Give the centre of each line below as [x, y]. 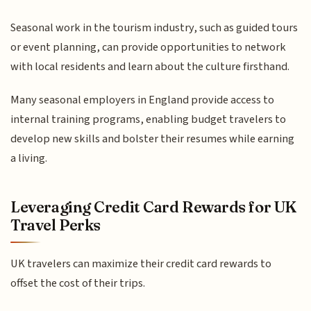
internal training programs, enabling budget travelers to [149, 120]
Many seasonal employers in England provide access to [143, 100]
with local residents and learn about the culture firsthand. [150, 66]
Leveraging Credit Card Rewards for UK [153, 207]
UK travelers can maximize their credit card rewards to [141, 263]
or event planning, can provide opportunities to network [149, 47]
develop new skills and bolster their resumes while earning [153, 139]
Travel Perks [56, 225]
